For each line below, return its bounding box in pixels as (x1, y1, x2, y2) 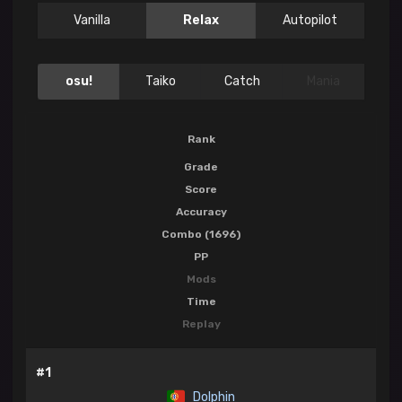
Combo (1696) (162, 228, 240, 241)
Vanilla (74, 13, 111, 29)
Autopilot (282, 13, 337, 29)
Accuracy (175, 205, 227, 219)
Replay (181, 318, 221, 331)
